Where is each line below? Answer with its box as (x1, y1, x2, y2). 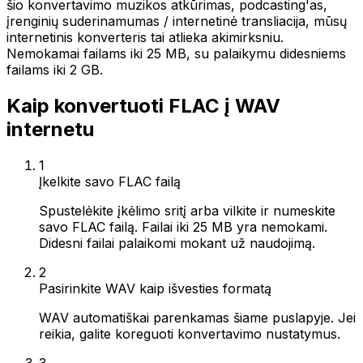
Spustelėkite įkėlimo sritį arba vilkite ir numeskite (39, 202, 335, 219)
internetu (6, 117, 94, 141)
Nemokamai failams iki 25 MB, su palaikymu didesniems (6, 45, 346, 62)
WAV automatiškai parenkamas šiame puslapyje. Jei (39, 309, 356, 326)
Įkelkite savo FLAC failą (39, 173, 181, 190)
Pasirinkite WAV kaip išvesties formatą (39, 280, 271, 297)
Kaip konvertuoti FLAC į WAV (6, 93, 280, 117)
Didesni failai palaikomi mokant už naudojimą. (39, 234, 315, 251)
